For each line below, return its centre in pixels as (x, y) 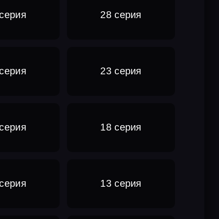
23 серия (121, 71)
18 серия (121, 127)
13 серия (121, 183)
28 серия (121, 15)
